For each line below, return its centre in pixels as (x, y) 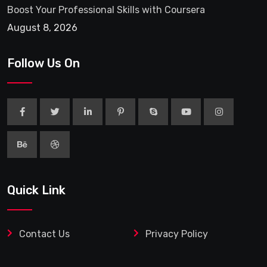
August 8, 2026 (42, 28)
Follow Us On (44, 63)
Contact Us (44, 234)
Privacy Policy (177, 234)
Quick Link (36, 190)
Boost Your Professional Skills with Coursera (106, 10)
